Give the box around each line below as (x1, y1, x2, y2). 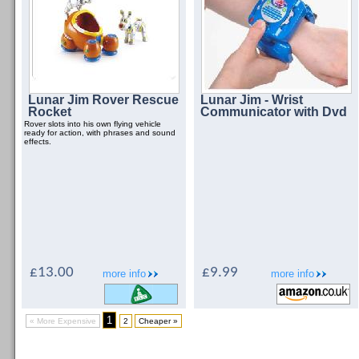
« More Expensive (30, 317, 96, 325)
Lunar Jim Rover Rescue (28, 93, 179, 107)
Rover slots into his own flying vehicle (24, 119, 161, 128)
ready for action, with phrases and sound (24, 128, 175, 137)
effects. (24, 137, 51, 146)
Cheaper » (139, 317, 178, 325)
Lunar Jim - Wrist (200, 93, 303, 107)
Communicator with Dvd (200, 105, 347, 119)
